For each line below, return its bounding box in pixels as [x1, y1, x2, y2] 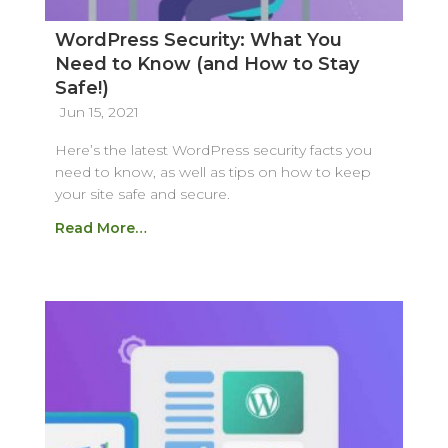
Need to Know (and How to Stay [54, 52, 359, 75]
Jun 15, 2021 [59, 102, 139, 121]
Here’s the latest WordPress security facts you [54, 140, 372, 159]
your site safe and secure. [54, 184, 230, 203]
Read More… [54, 218, 147, 237]
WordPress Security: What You [54, 28, 342, 51]
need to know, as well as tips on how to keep [54, 162, 371, 181]
